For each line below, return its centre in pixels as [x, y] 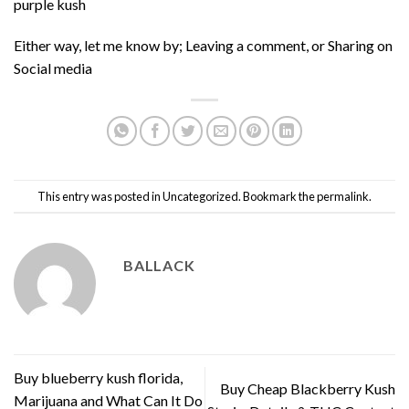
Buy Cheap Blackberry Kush [308, 389]
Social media [53, 68]
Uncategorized [200, 196]
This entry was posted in [100, 196]
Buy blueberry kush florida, [98, 377]
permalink [343, 196]
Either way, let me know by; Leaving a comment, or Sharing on [203, 46]
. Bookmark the [278, 196]
